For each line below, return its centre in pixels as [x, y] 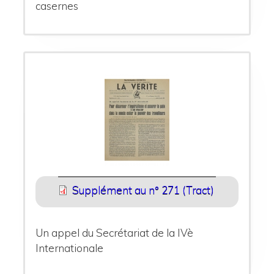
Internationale [70, 248]
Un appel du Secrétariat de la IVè [115, 232]
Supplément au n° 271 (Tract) [143, 190]
